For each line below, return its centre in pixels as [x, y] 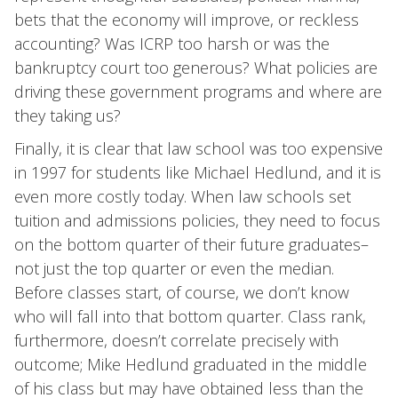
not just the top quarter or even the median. [174, 268]
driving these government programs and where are [198, 92]
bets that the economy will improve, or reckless [187, 20]
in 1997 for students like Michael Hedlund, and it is [198, 172]
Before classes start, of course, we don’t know [182, 292]
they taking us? [68, 115]
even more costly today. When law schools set [183, 196]
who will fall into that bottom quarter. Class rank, [190, 316]
